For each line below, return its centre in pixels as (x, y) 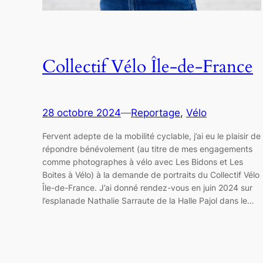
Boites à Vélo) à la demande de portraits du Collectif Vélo (151, 175)
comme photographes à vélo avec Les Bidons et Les (143, 162)
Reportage (156, 112)
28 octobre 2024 (82, 112)
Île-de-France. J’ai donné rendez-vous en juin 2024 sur (147, 188)
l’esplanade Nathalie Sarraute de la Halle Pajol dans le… (148, 201)
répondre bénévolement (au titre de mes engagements (147, 149)
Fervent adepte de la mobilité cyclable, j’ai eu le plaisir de (151, 136)
